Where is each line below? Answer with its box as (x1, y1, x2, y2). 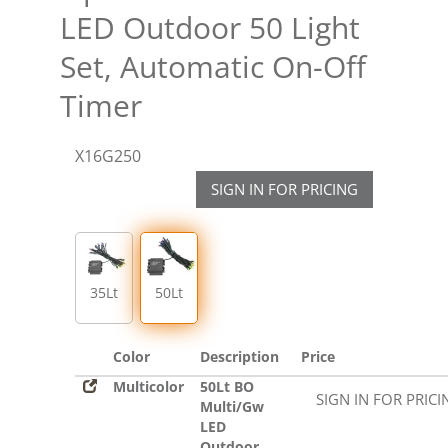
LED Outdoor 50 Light (60, 7, 360, 49)
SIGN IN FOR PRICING (211, 179, 358, 200)
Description (200, 347, 279, 367)
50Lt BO (200, 377, 254, 397)
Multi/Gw (200, 397, 264, 417)
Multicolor (113, 377, 184, 397)
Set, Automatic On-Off (60, 46, 366, 88)
